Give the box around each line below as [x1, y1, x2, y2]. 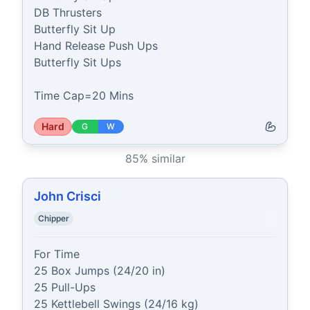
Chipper [38, 213, 69, 224]
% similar [138, 152, 185, 165]
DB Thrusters [34, 6, 102, 19]
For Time [34, 247, 80, 261]
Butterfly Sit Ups [34, 55, 121, 69]
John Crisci [34, 189, 101, 203]
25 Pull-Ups [34, 280, 95, 294]
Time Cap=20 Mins [34, 89, 134, 102]
